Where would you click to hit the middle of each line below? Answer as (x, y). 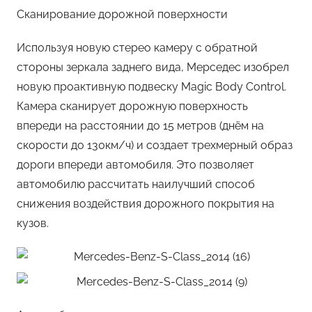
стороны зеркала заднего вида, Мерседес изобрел (153, 68)
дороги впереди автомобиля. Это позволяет (135, 165)
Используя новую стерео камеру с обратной (137, 48)
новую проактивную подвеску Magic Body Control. (151, 87)
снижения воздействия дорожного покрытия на (146, 204)
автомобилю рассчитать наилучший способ (136, 185)
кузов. (33, 224)
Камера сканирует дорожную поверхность (132, 107)
